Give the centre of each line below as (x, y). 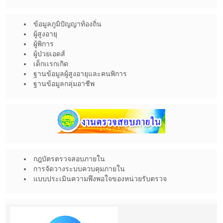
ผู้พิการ (44, 44)
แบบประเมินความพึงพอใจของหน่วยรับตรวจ (100, 179)
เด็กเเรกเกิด (51, 64)
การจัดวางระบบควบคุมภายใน (79, 169)
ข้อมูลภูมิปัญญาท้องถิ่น (67, 24)
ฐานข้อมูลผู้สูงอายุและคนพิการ (80, 74)
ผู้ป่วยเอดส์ (49, 54)
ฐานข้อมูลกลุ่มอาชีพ (64, 84)
